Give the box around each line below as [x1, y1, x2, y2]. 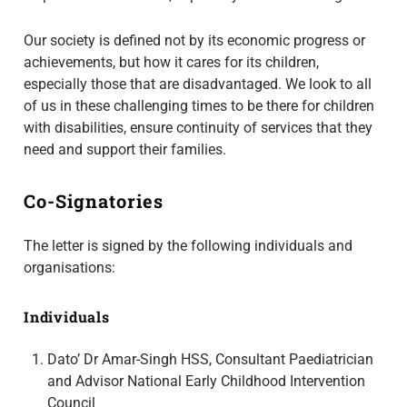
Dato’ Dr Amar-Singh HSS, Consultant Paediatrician [46, 350, 373, 368]
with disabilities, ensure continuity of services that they [23, 119, 372, 137]
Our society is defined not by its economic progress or [23, 32, 365, 50]
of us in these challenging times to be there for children [23, 97, 374, 115]
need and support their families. [23, 141, 226, 159]
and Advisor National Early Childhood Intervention [46, 372, 365, 390]
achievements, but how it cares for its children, [23, 54, 319, 72]
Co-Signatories [23, 188, 164, 213]
